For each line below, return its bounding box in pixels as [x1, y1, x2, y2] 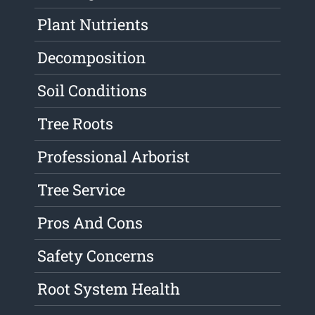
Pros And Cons [37, 212, 143, 233]
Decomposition [37, 47, 146, 68]
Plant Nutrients [37, 14, 149, 35]
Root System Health [37, 278, 181, 300]
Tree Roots [37, 113, 114, 134]
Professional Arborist [37, 146, 191, 167]
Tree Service [37, 179, 126, 200]
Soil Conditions [37, 80, 148, 101]
